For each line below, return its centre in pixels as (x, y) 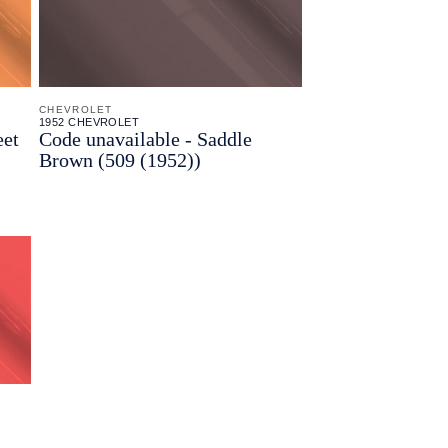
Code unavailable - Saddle (145, 138)
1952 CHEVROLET (89, 121)
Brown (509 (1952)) (120, 159)
